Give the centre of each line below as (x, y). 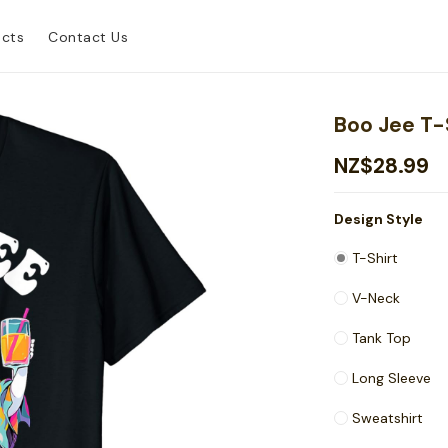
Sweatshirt (388, 418)
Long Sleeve (392, 378)
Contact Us (88, 36)
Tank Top (382, 338)
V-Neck (376, 298)
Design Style (379, 219)
